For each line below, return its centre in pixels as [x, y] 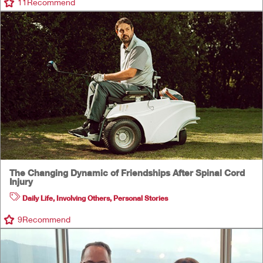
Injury [21, 182]
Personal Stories [141, 198]
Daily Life [38, 198]
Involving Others [83, 198]
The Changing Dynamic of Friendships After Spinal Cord [127, 173]
